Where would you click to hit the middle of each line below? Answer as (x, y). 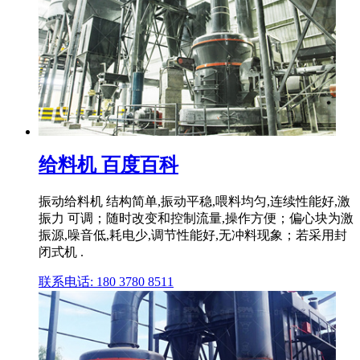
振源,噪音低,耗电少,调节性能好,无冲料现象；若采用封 (193, 235)
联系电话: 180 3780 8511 (106, 281)
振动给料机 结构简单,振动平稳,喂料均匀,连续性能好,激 (194, 201)
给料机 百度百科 (108, 165)
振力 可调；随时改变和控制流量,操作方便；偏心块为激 (196, 218)
